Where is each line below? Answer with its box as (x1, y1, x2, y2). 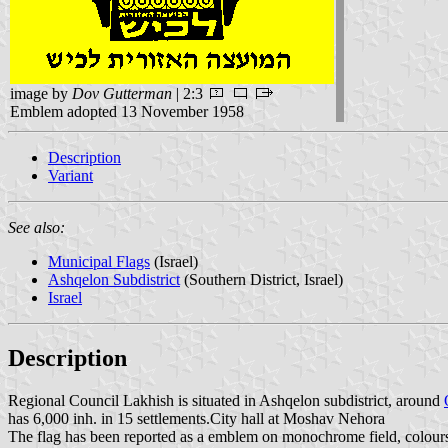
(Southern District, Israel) (180, 270, 343, 288)
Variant (48, 166, 93, 184)
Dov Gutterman (72, 84, 172, 102)
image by (10, 84, 72, 102)
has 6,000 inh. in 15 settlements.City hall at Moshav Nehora (8, 409, 385, 427)
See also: (8, 218, 65, 236)
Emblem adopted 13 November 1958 (10, 102, 244, 120)
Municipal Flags (48, 252, 150, 270)
